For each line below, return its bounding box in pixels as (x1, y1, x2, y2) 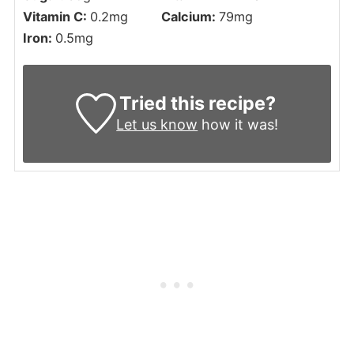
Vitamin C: (22, 8, 90, 24)
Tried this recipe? (119, 91, 276, 115)
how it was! (198, 115, 279, 133)
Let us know (116, 115, 198, 133)
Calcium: (160, 8, 219, 24)
